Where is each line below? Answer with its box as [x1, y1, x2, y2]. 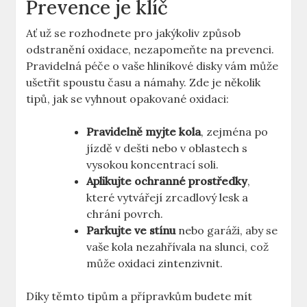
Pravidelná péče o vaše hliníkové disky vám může [26, 59, 279, 73]
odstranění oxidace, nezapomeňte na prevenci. [26, 42, 275, 57]
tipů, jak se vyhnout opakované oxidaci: [26, 92, 230, 106]
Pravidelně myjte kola [86, 125, 201, 139]
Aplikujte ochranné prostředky [86, 174, 248, 188]
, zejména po [201, 125, 269, 139]
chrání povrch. [86, 207, 164, 221]
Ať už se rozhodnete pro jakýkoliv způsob [26, 26, 241, 40]
